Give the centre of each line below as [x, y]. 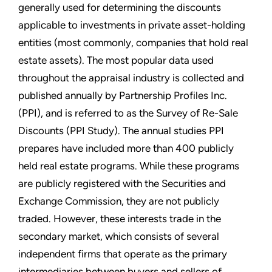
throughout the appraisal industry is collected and [131, 77]
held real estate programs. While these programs [129, 165]
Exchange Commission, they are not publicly [119, 201]
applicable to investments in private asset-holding [132, 25]
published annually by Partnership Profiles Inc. [123, 95]
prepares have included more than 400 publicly [126, 148]
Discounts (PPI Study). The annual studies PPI [121, 130]
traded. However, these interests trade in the [120, 218]
